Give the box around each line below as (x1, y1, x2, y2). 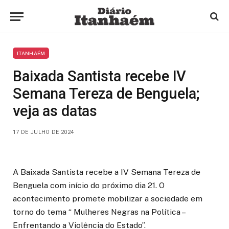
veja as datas (13, 102, 98, 120)
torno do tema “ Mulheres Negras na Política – (13, 207, 185, 217)
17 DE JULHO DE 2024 (13, 129, 74, 135)
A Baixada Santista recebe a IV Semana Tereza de (13, 167, 200, 177)
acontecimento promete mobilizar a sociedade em (13, 194, 202, 203)
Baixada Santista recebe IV (13, 67, 187, 85)
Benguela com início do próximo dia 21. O (13, 180, 165, 190)
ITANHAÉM (17, 50, 45, 56)
